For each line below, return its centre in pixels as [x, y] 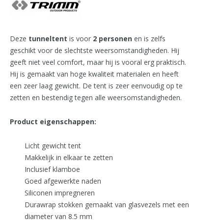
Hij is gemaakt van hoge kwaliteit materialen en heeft [94, 74]
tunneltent [49, 39]
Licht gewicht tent [53, 146]
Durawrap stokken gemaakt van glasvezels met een [107, 205]
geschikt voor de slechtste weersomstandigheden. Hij [95, 51]
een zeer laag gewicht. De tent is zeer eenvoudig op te [96, 86]
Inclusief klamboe [52, 169]
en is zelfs [149, 39]
